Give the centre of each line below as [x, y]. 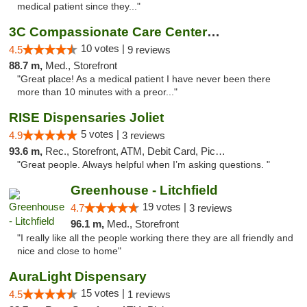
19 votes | [165, 207]
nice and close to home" [69, 251]
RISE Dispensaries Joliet [86, 118]
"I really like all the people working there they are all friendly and [155, 238]
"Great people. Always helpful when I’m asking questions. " [144, 165]
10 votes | [104, 48]
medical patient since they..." [79, 7]
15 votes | [104, 293]
